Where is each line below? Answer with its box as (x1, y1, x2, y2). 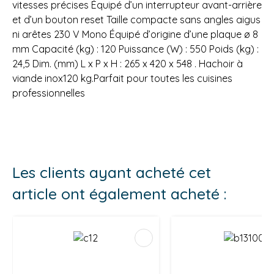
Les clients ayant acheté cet (12, 163, 211, 182)
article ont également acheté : (12, 184, 227, 204)
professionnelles (12, 87, 85, 100)
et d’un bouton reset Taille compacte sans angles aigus (12, 13, 261, 26)
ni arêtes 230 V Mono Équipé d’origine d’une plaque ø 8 (12, 28, 258, 41)
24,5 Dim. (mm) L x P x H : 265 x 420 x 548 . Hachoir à (12, 57, 243, 70)
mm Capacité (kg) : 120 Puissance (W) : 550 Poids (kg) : (12, 43, 259, 56)
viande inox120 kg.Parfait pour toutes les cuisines (12, 72, 232, 85)
